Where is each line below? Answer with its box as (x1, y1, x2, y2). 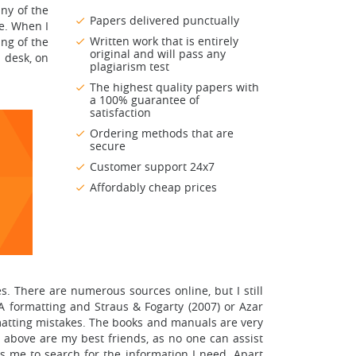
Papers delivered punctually (90, 13, 239, 29)
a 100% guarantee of (90, 92, 199, 108)
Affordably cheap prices (90, 180, 217, 195)
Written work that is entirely (90, 33, 238, 49)
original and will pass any (90, 46, 226, 62)
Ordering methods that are (90, 126, 234, 141)
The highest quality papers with (90, 79, 259, 95)
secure (90, 138, 126, 154)
